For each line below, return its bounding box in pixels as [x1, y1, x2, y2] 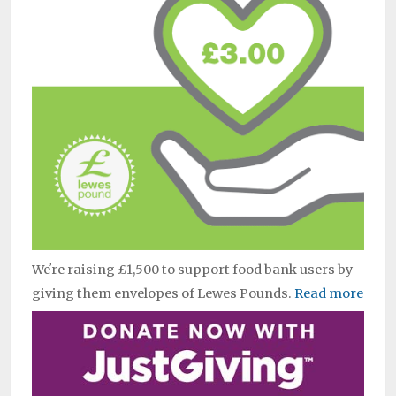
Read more [294, 285, 363, 301]
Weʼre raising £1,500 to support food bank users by [32, 261, 353, 278]
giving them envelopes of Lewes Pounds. [32, 285, 294, 301]
